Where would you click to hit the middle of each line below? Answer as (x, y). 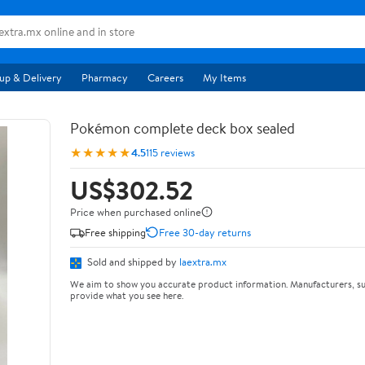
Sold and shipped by (132, 262)
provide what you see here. (127, 295)
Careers (165, 77)
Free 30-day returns (205, 232)
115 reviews (170, 152)
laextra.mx (203, 262)
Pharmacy (105, 77)
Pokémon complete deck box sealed (182, 128)
